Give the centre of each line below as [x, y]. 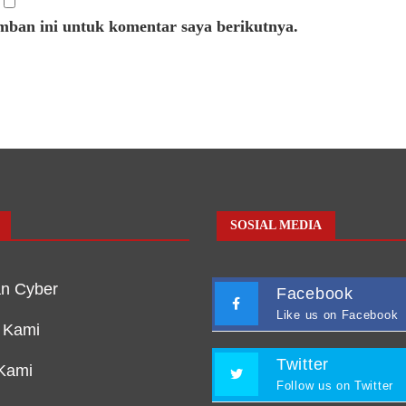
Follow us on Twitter [335, 386]
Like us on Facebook [338, 315]
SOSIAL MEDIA [276, 226]
